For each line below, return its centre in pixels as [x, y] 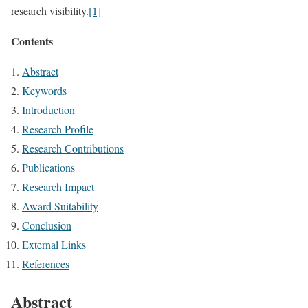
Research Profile [58, 129]
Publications [48, 167]
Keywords [44, 90]
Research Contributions [73, 148]
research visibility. [50, 10]
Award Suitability [60, 206]
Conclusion [47, 225]
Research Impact [58, 186]
